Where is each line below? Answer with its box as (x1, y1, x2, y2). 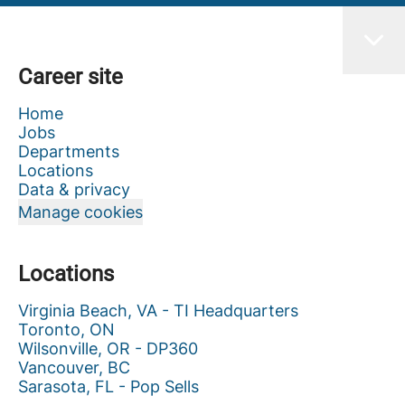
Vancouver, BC (18, 358, 130, 377)
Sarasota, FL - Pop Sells (18, 377, 199, 396)
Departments (18, 142, 119, 161)
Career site (18, 64, 123, 89)
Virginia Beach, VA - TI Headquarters (18, 301, 298, 320)
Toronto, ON (18, 320, 115, 339)
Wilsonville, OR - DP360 (18, 339, 198, 358)
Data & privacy (18, 180, 130, 199)
